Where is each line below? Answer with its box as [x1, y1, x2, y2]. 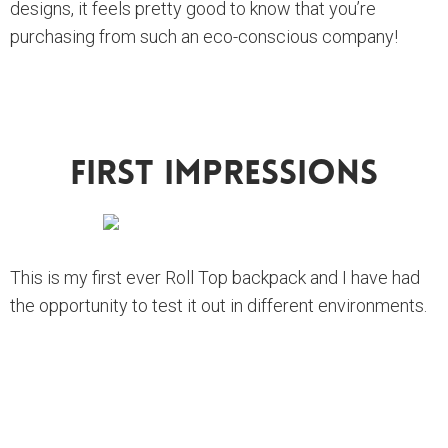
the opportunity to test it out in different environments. [10, 294, 431, 316]
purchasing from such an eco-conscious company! [10, 25, 398, 47]
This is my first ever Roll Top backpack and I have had [10, 266, 420, 288]
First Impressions [70, 157, 378, 193]
